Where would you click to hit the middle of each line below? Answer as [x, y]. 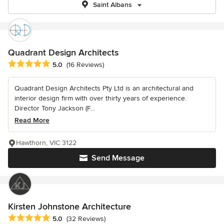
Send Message [118, 158]
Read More [32, 120]
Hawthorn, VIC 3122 [46, 143]
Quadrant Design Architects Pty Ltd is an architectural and [104, 88]
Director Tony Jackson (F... [55, 108]
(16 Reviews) [85, 65]
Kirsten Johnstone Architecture [69, 207]
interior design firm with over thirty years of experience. [100, 98]
